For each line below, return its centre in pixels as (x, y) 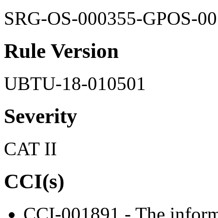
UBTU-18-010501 (75, 84)
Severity (41, 116)
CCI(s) (34, 181)
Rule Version (61, 51)
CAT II (30, 149)
